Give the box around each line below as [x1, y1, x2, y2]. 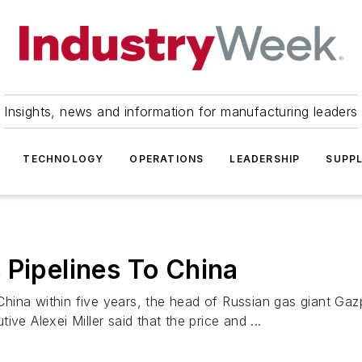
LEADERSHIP [229, 153, 301, 165]
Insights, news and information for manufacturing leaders [4, 103, 358, 120]
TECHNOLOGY [23, 153, 104, 165]
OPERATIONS [129, 153, 204, 165]
